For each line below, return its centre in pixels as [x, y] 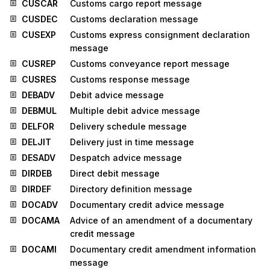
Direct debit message [115, 174]
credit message [102, 234]
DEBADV [38, 95]
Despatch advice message [126, 158]
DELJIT [36, 142]
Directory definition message [131, 189]
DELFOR [38, 127]
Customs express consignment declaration [160, 35]
